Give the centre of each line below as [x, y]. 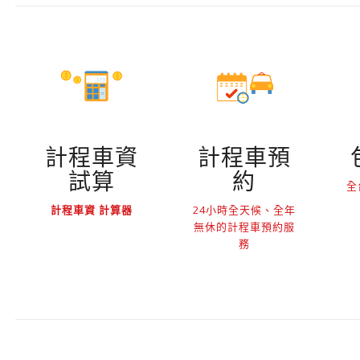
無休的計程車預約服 [244, 227]
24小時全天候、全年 [244, 210]
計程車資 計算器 [91, 210]
